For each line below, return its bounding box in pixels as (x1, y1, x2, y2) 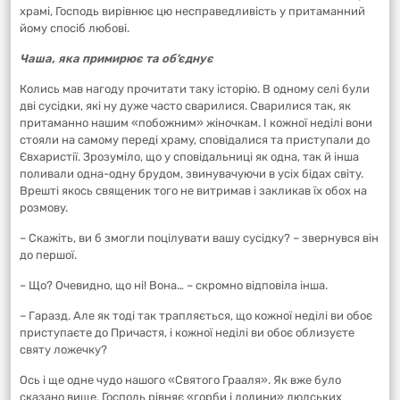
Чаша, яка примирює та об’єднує (20, 51, 213, 65)
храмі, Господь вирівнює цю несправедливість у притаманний (20, 4, 365, 18)
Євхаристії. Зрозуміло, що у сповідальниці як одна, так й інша (20, 149, 359, 163)
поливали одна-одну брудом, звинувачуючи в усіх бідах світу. (20, 166, 363, 180)
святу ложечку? (20, 342, 107, 356)
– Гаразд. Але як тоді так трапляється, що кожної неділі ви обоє (20, 308, 372, 322)
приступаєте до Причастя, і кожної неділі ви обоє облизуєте (20, 325, 354, 339)
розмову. (20, 200, 68, 214)
